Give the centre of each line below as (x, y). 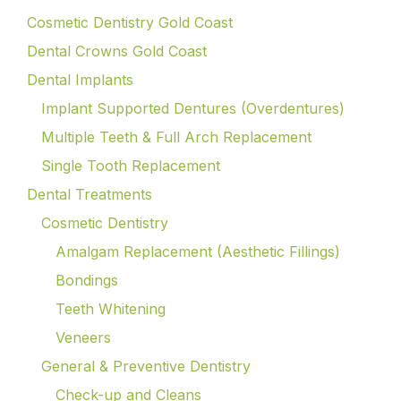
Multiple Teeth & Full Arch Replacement (176, 137)
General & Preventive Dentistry (146, 366)
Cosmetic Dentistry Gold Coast (130, 22)
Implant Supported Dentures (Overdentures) (193, 108)
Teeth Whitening (111, 308)
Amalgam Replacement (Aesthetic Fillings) (198, 251)
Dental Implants (80, 79)
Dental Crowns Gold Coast (117, 51)
